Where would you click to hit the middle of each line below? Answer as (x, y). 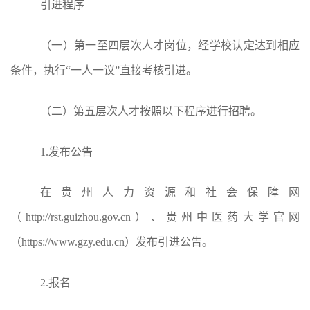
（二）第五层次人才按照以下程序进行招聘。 (151, 111)
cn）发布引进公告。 (164, 242)
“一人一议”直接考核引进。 (131, 70)
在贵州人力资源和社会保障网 (170, 192)
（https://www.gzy (52, 242)
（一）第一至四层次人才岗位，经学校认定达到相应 (170, 45)
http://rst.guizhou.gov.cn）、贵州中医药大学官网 (163, 217)
